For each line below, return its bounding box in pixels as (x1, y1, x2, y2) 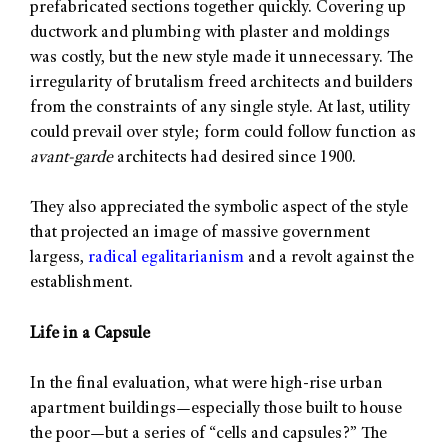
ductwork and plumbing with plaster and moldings (30, 24, 390, 42)
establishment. (30, 275, 133, 293)
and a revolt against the (244, 250, 414, 268)
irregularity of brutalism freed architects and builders (30, 74, 413, 92)
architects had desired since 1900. (113, 149, 356, 167)
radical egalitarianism (88, 250, 244, 268)
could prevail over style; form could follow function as (30, 124, 416, 142)
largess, (30, 250, 88, 268)
